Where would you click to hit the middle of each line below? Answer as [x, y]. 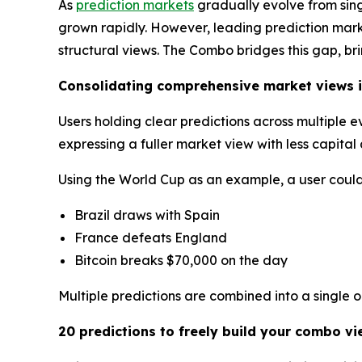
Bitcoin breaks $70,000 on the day [181, 260]
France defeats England [151, 237]
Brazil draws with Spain [147, 215]
